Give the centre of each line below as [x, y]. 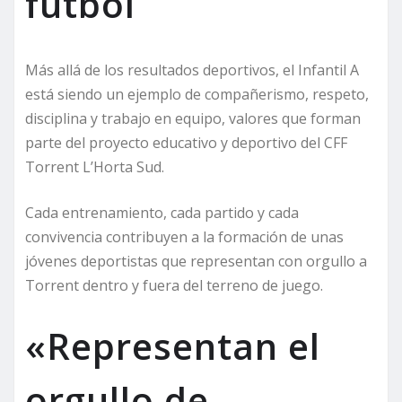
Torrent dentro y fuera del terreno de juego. [174, 285]
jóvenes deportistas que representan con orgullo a [196, 261]
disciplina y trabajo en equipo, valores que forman [193, 118]
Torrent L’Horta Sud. [95, 166]
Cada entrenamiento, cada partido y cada [162, 212]
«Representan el [173, 345]
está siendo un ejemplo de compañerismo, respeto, [197, 94]
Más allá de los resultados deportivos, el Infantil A [192, 70]
